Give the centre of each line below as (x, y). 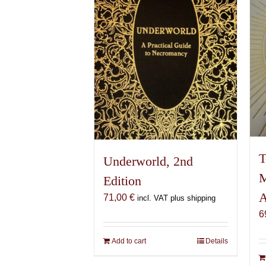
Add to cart (129, 241)
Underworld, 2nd (148, 161)
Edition (123, 181)
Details (217, 241)
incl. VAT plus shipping (177, 198)
